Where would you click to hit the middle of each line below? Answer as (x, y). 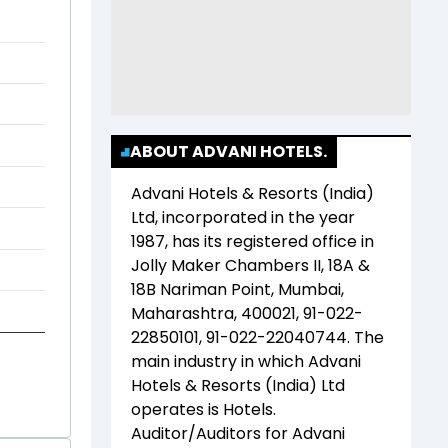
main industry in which (217, 362)
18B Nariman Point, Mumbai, (237, 290)
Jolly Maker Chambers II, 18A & (250, 266)
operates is (177, 410)
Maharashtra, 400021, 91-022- (247, 314)
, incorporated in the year (255, 218)
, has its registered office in (269, 242)
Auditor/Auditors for (211, 434)
